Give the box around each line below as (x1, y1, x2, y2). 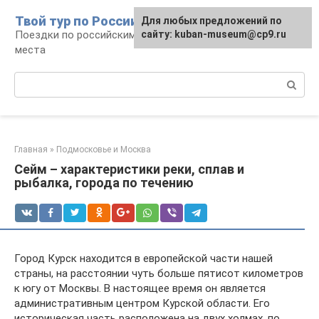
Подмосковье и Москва (56, 145, 151, 155)
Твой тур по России (15, 14, 138, 28)
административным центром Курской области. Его (14, 297, 270, 310)
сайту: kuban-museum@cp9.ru (141, 28, 286, 40)
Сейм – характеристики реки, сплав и (14, 162, 244, 177)
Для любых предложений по (141, 15, 282, 26)
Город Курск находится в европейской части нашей (14, 252, 273, 265)
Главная (14, 145, 48, 155)
